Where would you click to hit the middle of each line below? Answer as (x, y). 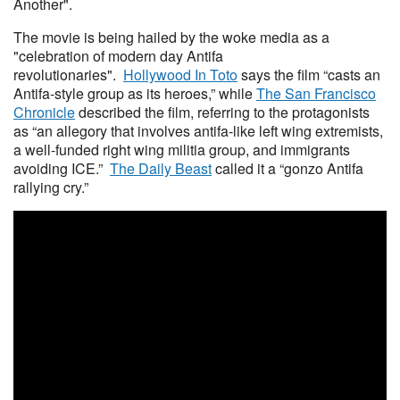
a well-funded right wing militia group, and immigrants (182, 150)
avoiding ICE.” (62, 168)
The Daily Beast (161, 168)
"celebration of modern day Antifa (118, 56)
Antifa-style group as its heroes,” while (135, 93)
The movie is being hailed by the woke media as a (171, 37)
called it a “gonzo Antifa (287, 168)
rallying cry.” (53, 187)
